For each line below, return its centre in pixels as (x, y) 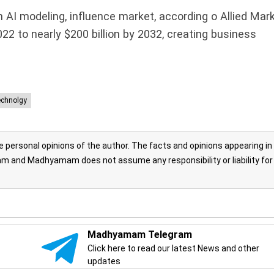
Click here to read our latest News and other (173, 249)
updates (104, 261)
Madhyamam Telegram (139, 235)
